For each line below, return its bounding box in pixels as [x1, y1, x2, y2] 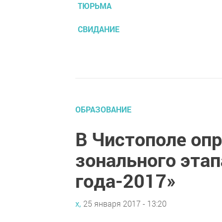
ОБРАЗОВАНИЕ [75, 104, 131, 114]
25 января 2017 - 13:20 [83, 198, 166, 209]
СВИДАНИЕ [78, 23, 119, 34]
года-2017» [75, 167, 176, 193]
